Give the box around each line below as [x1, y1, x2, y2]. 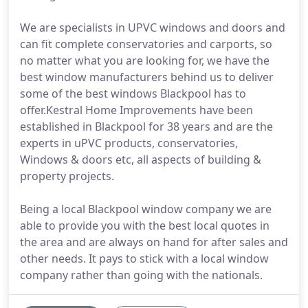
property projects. [20, 168, 114, 184]
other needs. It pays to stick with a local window [20, 251, 269, 266]
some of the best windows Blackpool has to [20, 86, 246, 101]
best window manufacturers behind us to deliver [20, 69, 274, 85]
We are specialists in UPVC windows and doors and [20, 20, 285, 35]
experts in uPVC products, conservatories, [20, 135, 238, 151]
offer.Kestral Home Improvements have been [20, 102, 253, 118]
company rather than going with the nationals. [20, 267, 263, 283]
